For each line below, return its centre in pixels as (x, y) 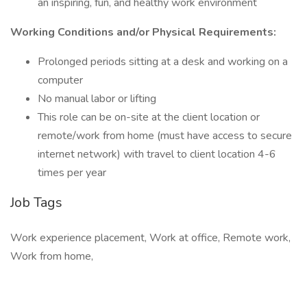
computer (60, 80)
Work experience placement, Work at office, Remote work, (150, 238)
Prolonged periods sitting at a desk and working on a (163, 62)
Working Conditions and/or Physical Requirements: (143, 32)
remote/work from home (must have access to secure (165, 136)
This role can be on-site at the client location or (149, 117)
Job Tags (36, 202)
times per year (72, 173)
